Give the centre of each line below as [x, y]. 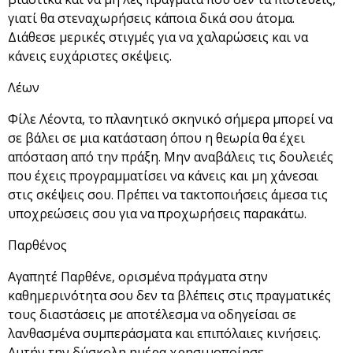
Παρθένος [37, 245]
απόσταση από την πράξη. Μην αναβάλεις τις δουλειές [171, 157]
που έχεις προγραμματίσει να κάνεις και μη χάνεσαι [163, 176]
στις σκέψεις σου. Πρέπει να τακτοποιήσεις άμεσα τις [168, 195]
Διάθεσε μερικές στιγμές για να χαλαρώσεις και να [158, 37]
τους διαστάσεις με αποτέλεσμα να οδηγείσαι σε [152, 315]
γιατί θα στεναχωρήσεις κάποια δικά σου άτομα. [151, 19]
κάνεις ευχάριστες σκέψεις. [90, 56]
